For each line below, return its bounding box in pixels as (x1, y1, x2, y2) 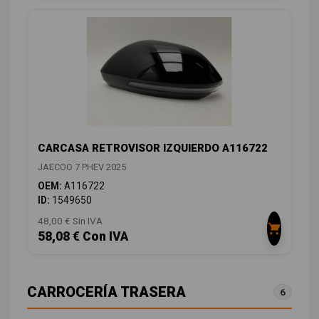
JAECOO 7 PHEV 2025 (38, 161, 126, 172)
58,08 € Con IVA (38, 229, 128, 244)
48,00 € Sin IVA (38, 214, 103, 226)
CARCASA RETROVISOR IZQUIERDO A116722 (38, 141, 268, 155)
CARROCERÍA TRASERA (27, 283, 186, 300)
